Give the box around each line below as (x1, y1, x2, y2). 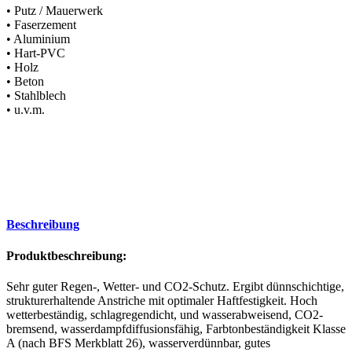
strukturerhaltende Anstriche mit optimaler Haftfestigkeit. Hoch (6, 293, 317, 307)
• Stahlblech (6, 89, 66, 103)
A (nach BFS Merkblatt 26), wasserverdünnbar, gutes (6, 335, 270, 350)
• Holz (6, 60, 38, 75)
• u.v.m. (6, 103, 45, 117)
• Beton (6, 75, 44, 89)
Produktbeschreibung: (6, 248, 126, 262)
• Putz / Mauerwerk (6, 4, 103, 18)
